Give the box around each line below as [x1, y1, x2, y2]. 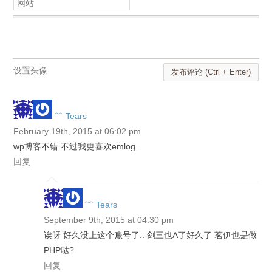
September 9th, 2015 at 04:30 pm [44, 215, 174, 225]
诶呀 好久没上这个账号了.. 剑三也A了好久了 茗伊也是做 [44, 230, 257, 240]
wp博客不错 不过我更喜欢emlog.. [13, 141, 141, 151]
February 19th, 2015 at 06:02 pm [13, 126, 141, 136]
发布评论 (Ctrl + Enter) [171, 67, 251, 76]
